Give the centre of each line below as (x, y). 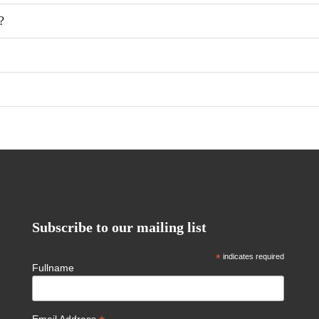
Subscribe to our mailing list (120, 228)
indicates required (253, 256)
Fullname (53, 268)
